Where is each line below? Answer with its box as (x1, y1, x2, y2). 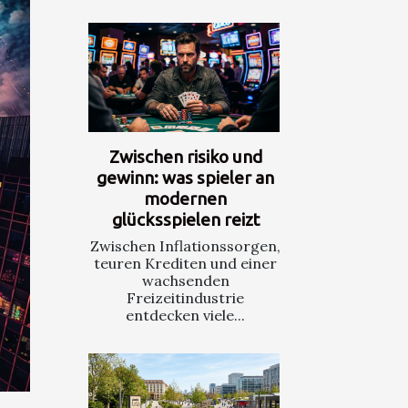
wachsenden (141, 270, 229, 290)
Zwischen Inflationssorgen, (90, 236, 280, 255)
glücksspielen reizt (111, 209, 260, 229)
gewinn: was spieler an (97, 167, 274, 188)
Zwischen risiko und (108, 146, 262, 167)
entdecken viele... (126, 305, 245, 324)
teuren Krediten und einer (94, 253, 277, 272)
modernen (144, 188, 227, 209)
